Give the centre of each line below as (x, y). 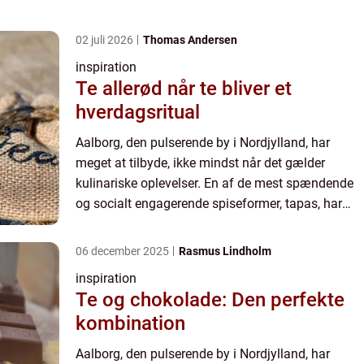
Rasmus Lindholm (225, 251)
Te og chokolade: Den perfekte (210, 300)
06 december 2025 (123, 251)
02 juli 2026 (106, 40)
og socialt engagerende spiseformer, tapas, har (209, 204)
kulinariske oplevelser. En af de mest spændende (214, 184)
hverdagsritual (138, 113)
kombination (130, 324)
